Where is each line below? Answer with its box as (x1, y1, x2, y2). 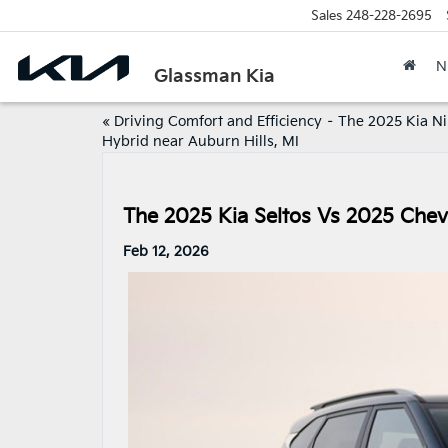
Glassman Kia (154, 65, 276, 87)
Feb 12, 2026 (123, 243, 209, 260)
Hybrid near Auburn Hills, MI (102, 133, 299, 150)
